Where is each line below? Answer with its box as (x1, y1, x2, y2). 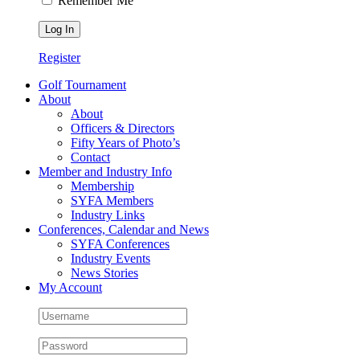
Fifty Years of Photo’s (71, 136, 180, 149)
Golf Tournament (39, 78, 126, 92)
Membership (71, 179, 134, 193)
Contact (71, 150, 110, 164)
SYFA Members (71, 194, 153, 207)
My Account (39, 280, 102, 294)
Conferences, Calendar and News (39, 223, 209, 236)
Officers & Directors (71, 121, 174, 135)
